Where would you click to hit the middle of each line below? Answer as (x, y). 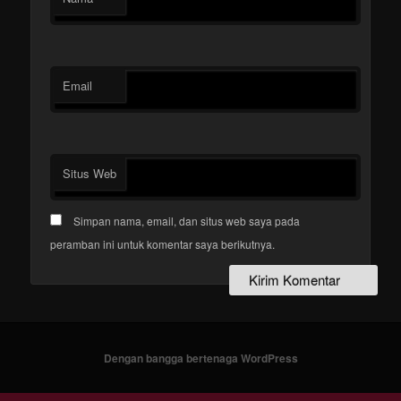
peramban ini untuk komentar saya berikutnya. (163, 243)
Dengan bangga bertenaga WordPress (200, 358)
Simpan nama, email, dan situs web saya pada (187, 220)
